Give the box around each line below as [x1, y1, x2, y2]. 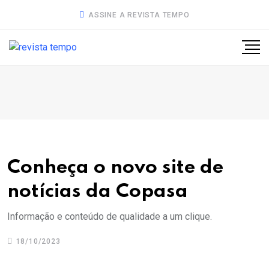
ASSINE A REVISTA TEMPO [86, 11, 190, 19]
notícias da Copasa [7, 182, 188, 201]
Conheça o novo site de [7, 158, 223, 177]
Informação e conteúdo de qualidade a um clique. [7, 211, 212, 222]
